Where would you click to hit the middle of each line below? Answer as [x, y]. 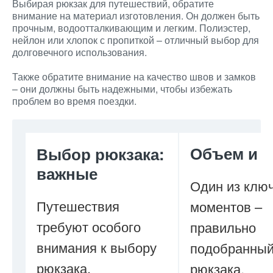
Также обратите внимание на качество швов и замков [134, 76]
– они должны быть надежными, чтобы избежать [122, 89]
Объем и [224, 153]
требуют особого [89, 226]
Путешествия [78, 206]
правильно [223, 227]
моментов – [226, 206]
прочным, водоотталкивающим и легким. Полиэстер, [131, 28]
